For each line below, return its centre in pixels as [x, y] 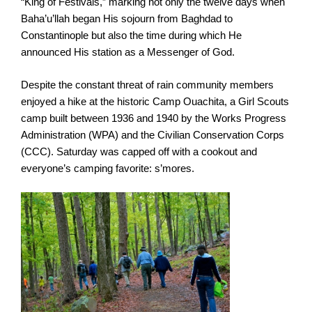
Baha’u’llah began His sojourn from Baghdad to [127, 19]
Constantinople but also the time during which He [131, 36]
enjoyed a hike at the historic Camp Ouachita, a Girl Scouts [155, 101]
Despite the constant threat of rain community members [147, 84]
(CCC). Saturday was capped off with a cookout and [139, 151]
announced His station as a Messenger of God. [128, 52]
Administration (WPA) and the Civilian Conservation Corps [153, 134]
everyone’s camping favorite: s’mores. [108, 168]
